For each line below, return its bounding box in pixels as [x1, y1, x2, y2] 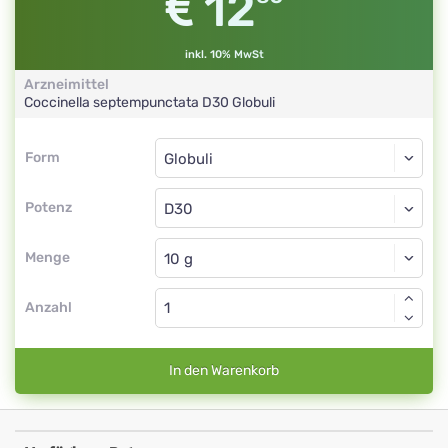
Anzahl [25, 299, 72, 316]
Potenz [25, 199, 72, 216]
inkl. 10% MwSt [184, 48, 264, 61]
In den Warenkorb [169, 362, 279, 379]
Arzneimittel [24, 76, 109, 93]
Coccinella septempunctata [24, 94, 202, 111]
